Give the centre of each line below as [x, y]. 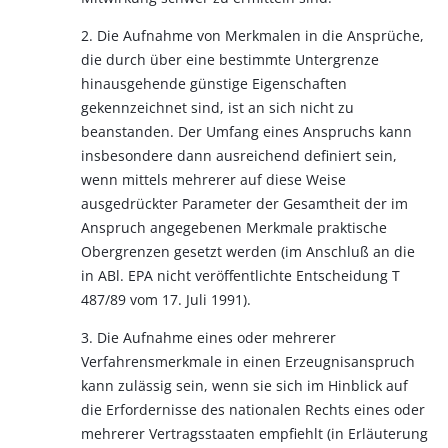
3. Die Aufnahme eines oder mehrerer [208, 337]
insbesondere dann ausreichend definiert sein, [239, 155]
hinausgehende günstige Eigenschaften [214, 83]
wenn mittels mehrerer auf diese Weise [213, 179]
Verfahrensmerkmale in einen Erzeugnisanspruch [248, 361]
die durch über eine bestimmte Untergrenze [230, 59]
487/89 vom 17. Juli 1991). [166, 299]
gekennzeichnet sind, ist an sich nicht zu [217, 107]
